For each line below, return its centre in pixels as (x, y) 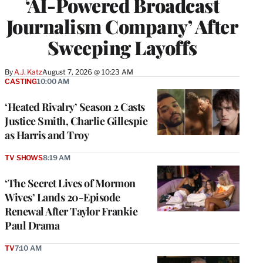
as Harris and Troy (47, 135)
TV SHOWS (24, 157)
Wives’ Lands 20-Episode (63, 197)
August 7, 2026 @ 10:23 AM (87, 72)
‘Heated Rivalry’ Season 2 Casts (75, 107)
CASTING (21, 81)
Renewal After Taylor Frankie (71, 211)
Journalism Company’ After (122, 26)
